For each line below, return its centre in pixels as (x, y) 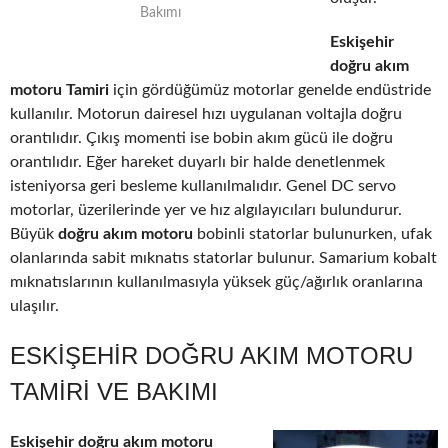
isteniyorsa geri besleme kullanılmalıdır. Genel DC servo (203, 186)
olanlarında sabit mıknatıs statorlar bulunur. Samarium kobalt (223, 258)
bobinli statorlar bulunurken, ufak (314, 234)
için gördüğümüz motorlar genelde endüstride (270, 90)
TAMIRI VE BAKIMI (114, 392)
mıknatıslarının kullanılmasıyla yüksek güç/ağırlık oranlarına (216, 282)
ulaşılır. (34, 306)
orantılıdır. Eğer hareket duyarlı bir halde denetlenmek (197, 162)
